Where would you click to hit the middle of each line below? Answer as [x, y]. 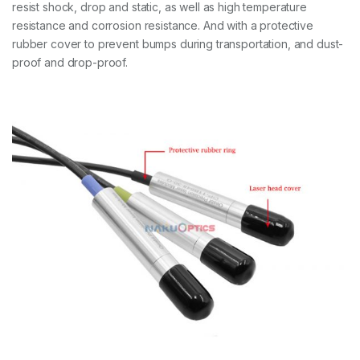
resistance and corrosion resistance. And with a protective [163, 26]
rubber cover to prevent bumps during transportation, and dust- [178, 44]
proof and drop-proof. [70, 63]
